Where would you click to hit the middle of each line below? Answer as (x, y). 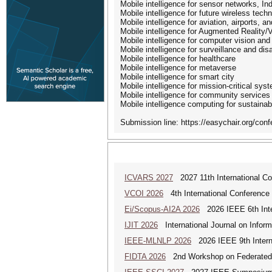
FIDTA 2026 (145, 257)
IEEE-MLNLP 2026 (158, 241)
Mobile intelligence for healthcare (178, 59)
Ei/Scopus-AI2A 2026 (162, 209)
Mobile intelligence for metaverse (178, 68)
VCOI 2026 (144, 193)
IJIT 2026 (141, 225)
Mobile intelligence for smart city (177, 77)
